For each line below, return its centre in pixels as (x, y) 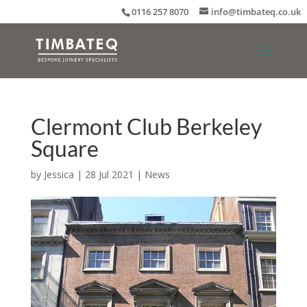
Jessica (59, 174)
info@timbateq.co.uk (256, 11)
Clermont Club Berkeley (146, 126)
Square (64, 148)
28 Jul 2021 (109, 174)
